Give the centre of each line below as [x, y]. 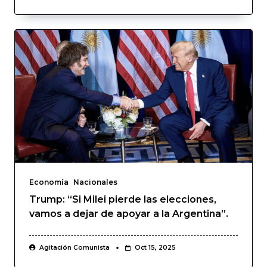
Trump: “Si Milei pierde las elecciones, [123, 200]
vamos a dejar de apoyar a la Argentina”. [129, 214]
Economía [49, 182]
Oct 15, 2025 [155, 248]
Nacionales [95, 182]
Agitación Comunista [74, 248]
